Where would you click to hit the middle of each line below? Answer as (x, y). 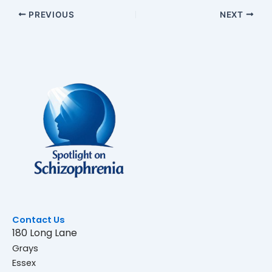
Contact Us (39, 219)
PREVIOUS (50, 14)
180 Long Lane (45, 233)
